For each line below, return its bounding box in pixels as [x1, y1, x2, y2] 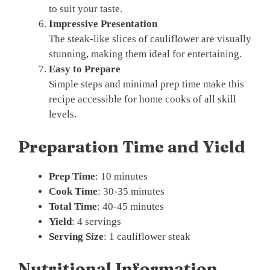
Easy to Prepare [49, 63, 121, 75]
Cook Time [49, 185, 98, 197]
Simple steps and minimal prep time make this [49, 78, 244, 90]
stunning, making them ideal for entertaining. [49, 48, 242, 60]
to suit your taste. [49, 3, 122, 15]
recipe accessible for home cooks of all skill [49, 93, 236, 105]
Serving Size [49, 230, 104, 242]
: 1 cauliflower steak [104, 230, 190, 242]
